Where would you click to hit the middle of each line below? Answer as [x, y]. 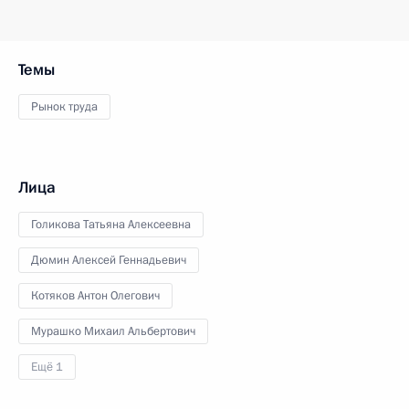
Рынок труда [64, 107]
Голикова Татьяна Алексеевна [111, 225]
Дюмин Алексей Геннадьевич [109, 260]
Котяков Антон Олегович [95, 296]
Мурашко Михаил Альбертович [113, 331]
